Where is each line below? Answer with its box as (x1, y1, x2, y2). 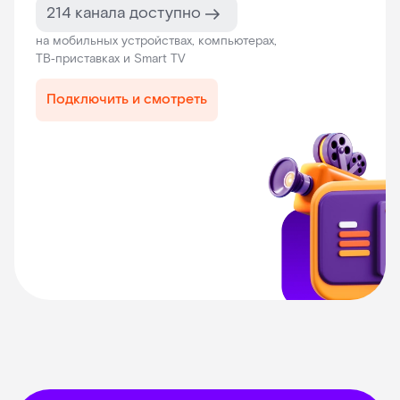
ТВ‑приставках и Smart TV (36, 51, 186, 68)
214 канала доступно (46, 3, 205, 24)
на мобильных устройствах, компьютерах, (36, 33, 277, 50)
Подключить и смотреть (46, 90, 207, 110)
